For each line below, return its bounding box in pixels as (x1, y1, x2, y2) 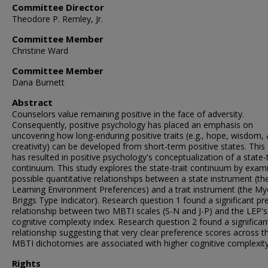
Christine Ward (12, 45, 68, 56)
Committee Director (12, 1, 104, 13)
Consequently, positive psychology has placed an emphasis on (12, 119, 253, 130)
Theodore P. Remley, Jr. (12, 13, 103, 25)
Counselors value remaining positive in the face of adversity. (12, 108, 244, 120)
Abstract (12, 96, 53, 108)
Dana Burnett (12, 77, 65, 88)
